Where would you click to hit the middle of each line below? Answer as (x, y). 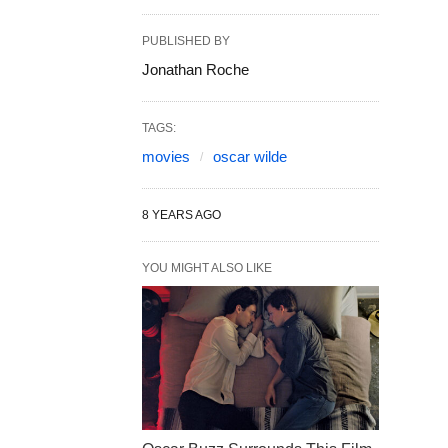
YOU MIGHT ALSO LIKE (207, 267)
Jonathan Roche (195, 69)
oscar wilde (250, 156)
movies (166, 156)
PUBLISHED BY (186, 40)
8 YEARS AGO (181, 214)
